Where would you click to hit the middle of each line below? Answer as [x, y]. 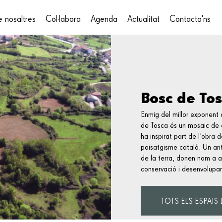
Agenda [104, 19]
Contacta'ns [190, 19]
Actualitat [143, 19]
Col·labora [63, 19]
